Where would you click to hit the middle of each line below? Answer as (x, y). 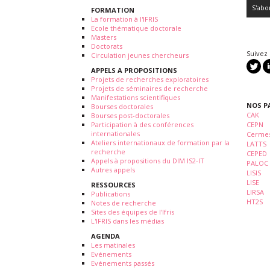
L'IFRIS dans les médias (127, 221)
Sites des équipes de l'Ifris (133, 212)
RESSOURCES (113, 185)
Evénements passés (123, 263)
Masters (104, 37)
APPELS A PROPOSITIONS (134, 70)
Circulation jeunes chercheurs (140, 55)
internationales (115, 133)
